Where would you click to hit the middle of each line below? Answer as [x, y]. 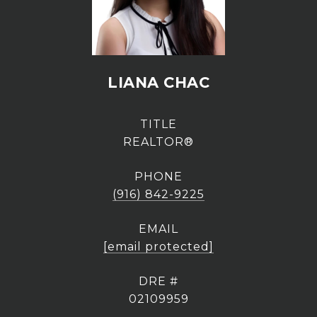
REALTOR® [158, 142]
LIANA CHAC [158, 82]
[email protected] [158, 247]
